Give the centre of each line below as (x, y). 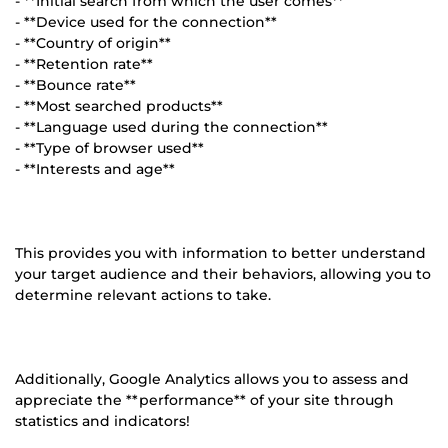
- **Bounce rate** (75, 84)
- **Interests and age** (95, 168)
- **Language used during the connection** (171, 126)
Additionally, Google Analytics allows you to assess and (212, 378)
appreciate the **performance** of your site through (204, 399)
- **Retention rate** (84, 63)
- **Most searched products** (119, 105)
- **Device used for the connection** (146, 21)
